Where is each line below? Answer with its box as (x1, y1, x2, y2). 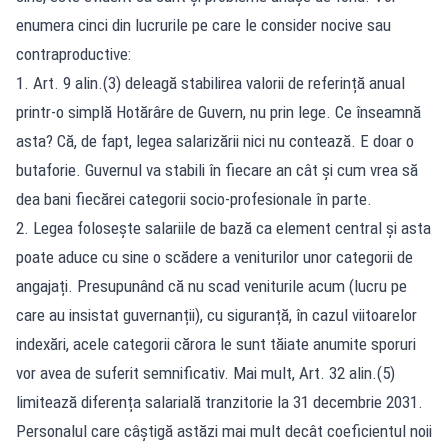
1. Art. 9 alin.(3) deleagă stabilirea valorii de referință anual (16, 72, 405, 93)
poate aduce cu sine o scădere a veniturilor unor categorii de (16, 246, 413, 267)
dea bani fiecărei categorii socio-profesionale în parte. (16, 188, 372, 209)
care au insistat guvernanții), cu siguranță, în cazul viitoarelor (16, 304, 417, 325)
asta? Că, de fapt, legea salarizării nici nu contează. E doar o (16, 130, 414, 151)
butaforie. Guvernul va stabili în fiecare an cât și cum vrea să (16, 159, 418, 180)
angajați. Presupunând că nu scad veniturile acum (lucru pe (16, 275, 407, 296)
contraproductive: (16, 43, 131, 64)
